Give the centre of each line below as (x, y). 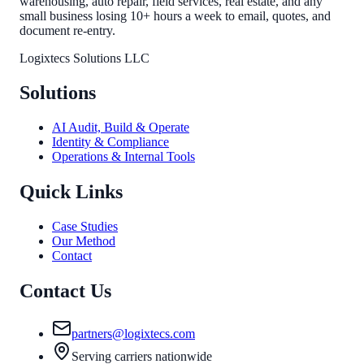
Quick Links (71, 192)
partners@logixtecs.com (133, 333)
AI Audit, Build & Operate (121, 128)
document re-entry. (67, 30)
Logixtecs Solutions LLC (84, 58)
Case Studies (85, 227)
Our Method (84, 241)
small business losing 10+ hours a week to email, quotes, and (175, 15)
